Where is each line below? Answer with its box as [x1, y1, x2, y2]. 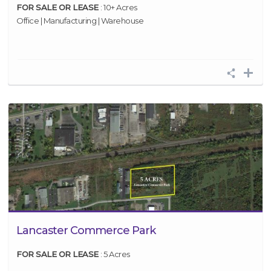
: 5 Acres [100, 249, 130, 259]
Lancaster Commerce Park [16, 224, 155, 237]
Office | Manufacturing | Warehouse [16, 16, 143, 25]
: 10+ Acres [100, 2, 137, 12]
